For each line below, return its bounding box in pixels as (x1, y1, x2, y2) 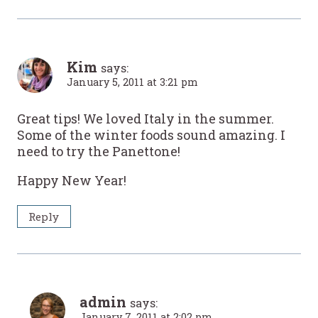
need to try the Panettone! (17, 142, 180, 160)
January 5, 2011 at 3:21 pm (67, 75, 198, 89)
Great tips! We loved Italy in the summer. (17, 109, 274, 127)
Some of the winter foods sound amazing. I (17, 126, 285, 143)
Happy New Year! (17, 171, 126, 189)
